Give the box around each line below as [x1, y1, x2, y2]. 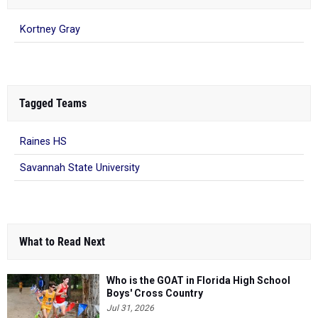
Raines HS [20, 135, 67, 148]
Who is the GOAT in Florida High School [106, 274, 290, 286]
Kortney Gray [20, 23, 80, 35]
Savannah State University [20, 161, 140, 174]
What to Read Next [19, 234, 105, 248]
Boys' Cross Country [106, 287, 203, 299]
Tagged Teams [19, 96, 87, 110]
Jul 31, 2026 [106, 302, 154, 313]
